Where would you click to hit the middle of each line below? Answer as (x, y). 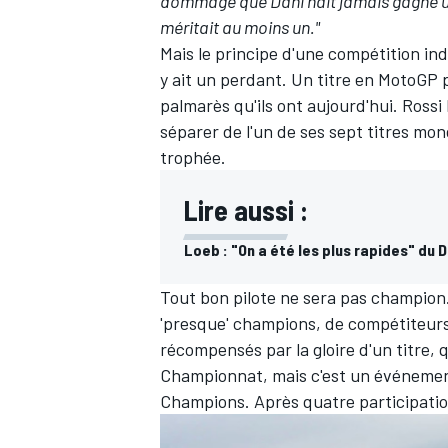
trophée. (193, 157)
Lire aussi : (246, 210)
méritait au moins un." (240, 27)
